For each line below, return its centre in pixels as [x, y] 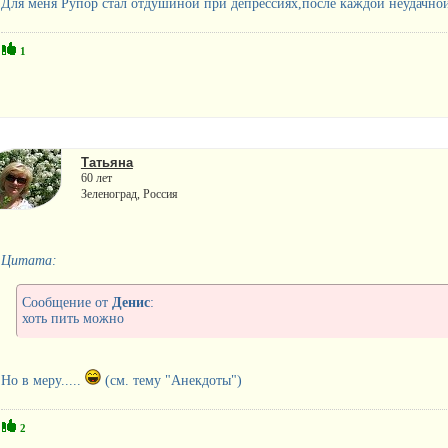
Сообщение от [66, 302]
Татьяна [106, 162]
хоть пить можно [72, 318]
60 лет [96, 177]
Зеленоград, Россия [129, 193]
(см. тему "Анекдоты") [171, 380]
